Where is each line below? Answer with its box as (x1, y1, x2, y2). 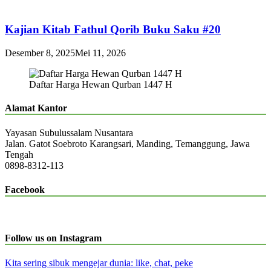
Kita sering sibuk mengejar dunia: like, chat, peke (5, 258, 193, 269)
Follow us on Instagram (5, 233, 102, 244)
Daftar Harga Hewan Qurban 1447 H (29, 79, 172, 90)
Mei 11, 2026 (75, 47, 126, 58)
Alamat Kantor (5, 103, 67, 114)
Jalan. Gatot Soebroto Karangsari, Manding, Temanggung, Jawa (5, 139, 250, 149)
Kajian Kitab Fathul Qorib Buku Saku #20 (5, 23, 221, 36)
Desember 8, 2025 (5, 47, 75, 58)
